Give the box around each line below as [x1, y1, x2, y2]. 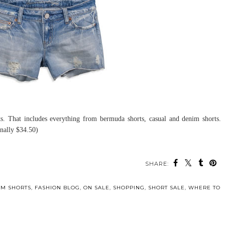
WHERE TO [188, 184, 220, 191]
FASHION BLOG [34, 184, 80, 191]
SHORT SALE [148, 184, 185, 191]
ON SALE [83, 184, 109, 191]
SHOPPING [113, 184, 145, 191]
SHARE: [145, 160, 169, 168]
